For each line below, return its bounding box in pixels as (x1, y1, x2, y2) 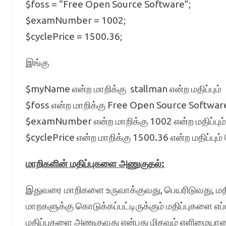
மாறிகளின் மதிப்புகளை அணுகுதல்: (25, 158, 164, 169)
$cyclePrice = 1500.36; (25, 31, 122, 42)
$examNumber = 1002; (25, 15, 126, 26)
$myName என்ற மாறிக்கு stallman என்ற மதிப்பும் (25, 83, 221, 94)
